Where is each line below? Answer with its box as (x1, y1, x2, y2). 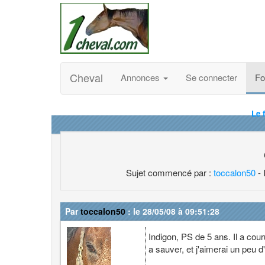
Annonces (121, 71, 162, 83)
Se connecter (186, 71, 237, 83)
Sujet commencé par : (126, 166, 214, 179)
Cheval (70, 70, 103, 85)
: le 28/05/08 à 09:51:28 (125, 205, 219, 217)
